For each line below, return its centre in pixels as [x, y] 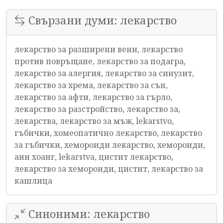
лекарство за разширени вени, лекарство [99, 49]
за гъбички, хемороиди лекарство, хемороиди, [110, 145]
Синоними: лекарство [88, 214]
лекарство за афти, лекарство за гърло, [93, 97]
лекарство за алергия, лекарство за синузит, [104, 73]
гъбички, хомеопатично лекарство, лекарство [108, 133]
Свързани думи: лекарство [101, 20]
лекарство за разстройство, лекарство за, [97, 109]
